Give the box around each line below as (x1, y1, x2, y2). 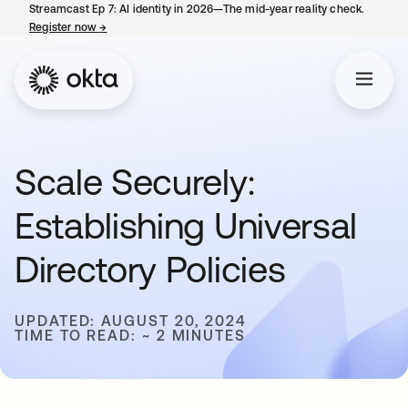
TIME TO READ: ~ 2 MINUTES (15, 327, 246, 343)
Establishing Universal (15, 205, 357, 246)
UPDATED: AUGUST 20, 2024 (15, 312, 248, 329)
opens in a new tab (107, 21, 206, 34)
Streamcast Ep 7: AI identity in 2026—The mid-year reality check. (29, 3, 365, 15)
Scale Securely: (15, 161, 255, 202)
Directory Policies (15, 249, 286, 290)
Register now (29, 21, 100, 34)
